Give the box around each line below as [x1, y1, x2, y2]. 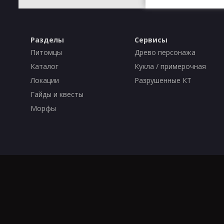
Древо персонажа [134, 47, 196, 57]
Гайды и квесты [30, 89, 83, 99]
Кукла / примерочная [134, 61, 206, 71]
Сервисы [134, 35, 168, 44]
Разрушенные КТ [134, 75, 192, 85]
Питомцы [30, 47, 62, 57]
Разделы [30, 35, 64, 44]
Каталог [30, 61, 58, 71]
